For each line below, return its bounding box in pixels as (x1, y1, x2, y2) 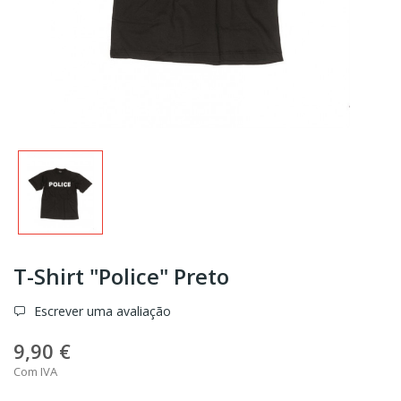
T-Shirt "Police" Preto (13, 261, 229, 292)
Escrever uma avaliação (30, 303, 171, 320)
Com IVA (13, 363, 57, 380)
